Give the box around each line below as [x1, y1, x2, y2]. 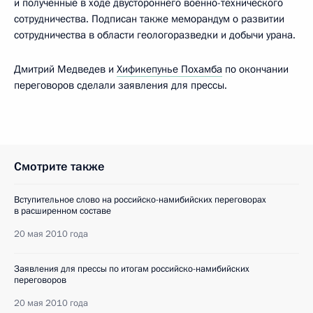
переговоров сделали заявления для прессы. [14, 78, 227, 92]
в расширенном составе [14, 205, 111, 217]
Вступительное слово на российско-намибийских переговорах [14, 194, 266, 206]
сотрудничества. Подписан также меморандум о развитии [14, 12, 284, 26]
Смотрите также [14, 159, 105, 175]
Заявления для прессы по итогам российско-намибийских [14, 263, 249, 275]
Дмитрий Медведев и [14, 62, 117, 76]
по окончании [222, 62, 289, 76]
